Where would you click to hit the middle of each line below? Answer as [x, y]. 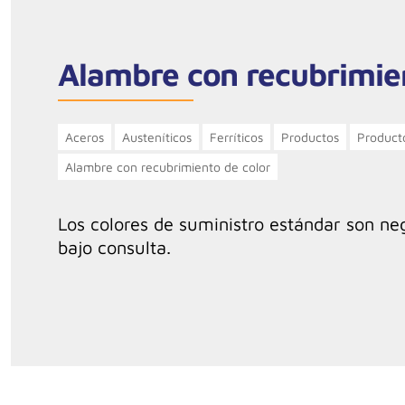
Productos [310, 137]
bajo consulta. [114, 248]
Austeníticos [157, 137]
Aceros [85, 137]
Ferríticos [236, 137]
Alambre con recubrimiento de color [168, 167]
